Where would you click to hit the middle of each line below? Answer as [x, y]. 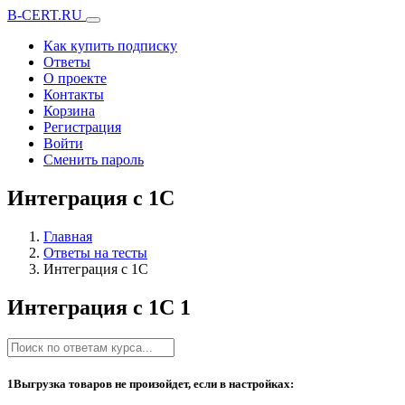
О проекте [75, 78]
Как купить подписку [110, 46]
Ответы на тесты [95, 252]
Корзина [69, 111]
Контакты [74, 94]
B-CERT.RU [47, 15]
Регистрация [82, 127]
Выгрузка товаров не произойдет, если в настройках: [154, 383]
